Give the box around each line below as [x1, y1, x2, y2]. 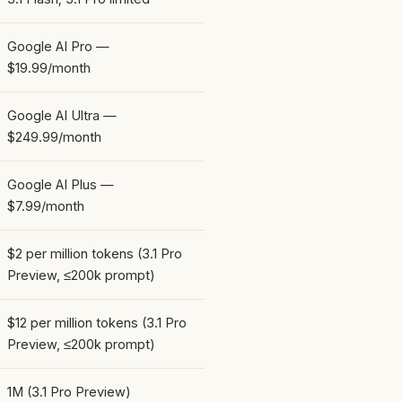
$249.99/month [7, 128, 101, 144]
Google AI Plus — [7, 176, 114, 192]
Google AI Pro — [7, 38, 109, 54]
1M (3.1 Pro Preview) [7, 383, 131, 399]
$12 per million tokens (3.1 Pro [7, 314, 187, 330]
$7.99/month [7, 197, 84, 214]
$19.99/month [7, 59, 91, 75]
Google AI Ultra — [7, 107, 117, 123]
